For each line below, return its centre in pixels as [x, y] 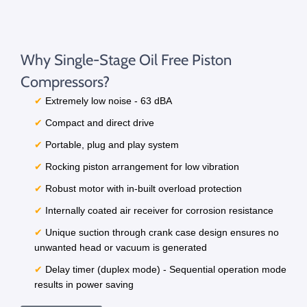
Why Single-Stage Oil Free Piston [126, 60]
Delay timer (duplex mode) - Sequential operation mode [164, 269]
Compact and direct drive [98, 122]
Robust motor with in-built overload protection [142, 188]
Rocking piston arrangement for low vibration [141, 166]
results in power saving [84, 284]
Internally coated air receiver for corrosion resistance [158, 210]
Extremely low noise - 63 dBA [107, 100]
